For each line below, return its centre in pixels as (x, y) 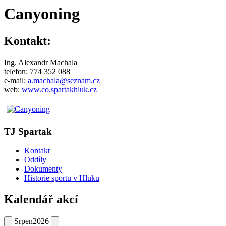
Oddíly (35, 160)
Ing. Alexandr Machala (41, 62)
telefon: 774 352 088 (37, 71)
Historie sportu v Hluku (62, 178)
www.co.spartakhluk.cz (59, 89)
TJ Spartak (28, 131)
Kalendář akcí (41, 200)
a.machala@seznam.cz (64, 80)
